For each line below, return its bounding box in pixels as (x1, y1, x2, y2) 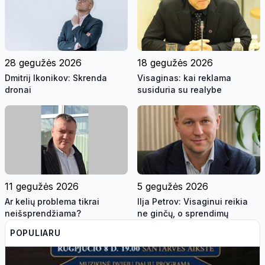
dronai (5, 85, 31, 95)
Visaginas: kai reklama (137, 73, 231, 83)
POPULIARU (10, 227, 61, 238)
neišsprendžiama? (5, 208, 81, 218)
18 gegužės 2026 (137, 57, 213, 69)
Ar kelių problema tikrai (5, 196, 99, 206)
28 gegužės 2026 (5, 57, 82, 69)
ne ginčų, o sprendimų (137, 208, 228, 218)
